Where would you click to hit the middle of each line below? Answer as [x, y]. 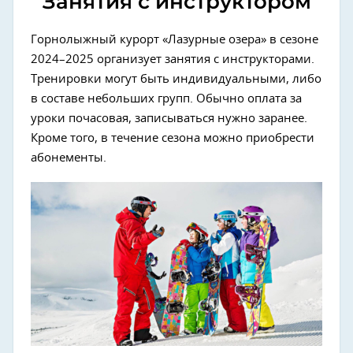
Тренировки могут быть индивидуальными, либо [176, 80]
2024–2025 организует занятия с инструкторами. [173, 60]
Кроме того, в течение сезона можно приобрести [173, 139]
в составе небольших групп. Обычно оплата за [166, 99]
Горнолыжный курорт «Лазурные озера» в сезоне [175, 40]
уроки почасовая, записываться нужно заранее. [169, 119]
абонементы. [69, 158]
